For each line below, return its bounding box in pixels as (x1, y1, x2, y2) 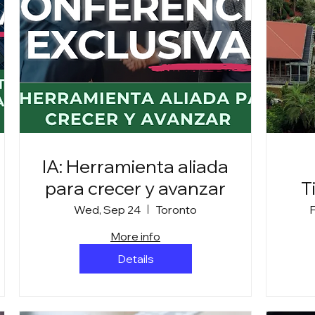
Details (117, 251, 154, 266)
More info (110, 229, 161, 243)
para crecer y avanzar (45, 176, 226, 200)
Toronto (155, 202, 198, 217)
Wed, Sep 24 (74, 202, 141, 217)
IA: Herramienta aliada (42, 154, 229, 178)
